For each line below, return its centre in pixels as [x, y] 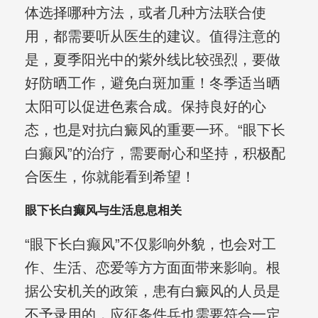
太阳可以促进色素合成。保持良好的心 [145, 107]
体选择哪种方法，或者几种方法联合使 [145, 13]
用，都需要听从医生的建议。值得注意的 [152, 37]
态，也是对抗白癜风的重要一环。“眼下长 [155, 130]
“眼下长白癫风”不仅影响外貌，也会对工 [150, 245]
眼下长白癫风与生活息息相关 [103, 211]
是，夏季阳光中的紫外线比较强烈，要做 [152, 60]
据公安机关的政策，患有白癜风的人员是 [152, 291]
